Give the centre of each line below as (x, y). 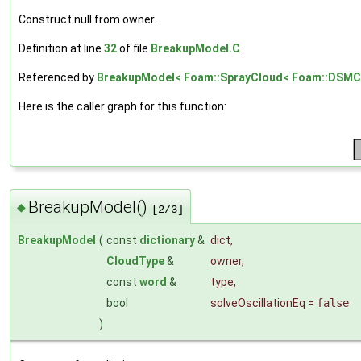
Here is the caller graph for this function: (122, 107)
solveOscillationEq (258, 303)
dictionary (167, 240)
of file (134, 49)
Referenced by (58, 78)
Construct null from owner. (87, 20)
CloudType (135, 261)
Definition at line (61, 49)
